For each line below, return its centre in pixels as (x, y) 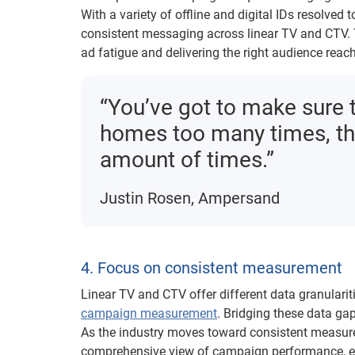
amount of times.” (187, 160)
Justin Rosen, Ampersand (190, 198)
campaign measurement (149, 314)
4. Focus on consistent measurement (212, 268)
